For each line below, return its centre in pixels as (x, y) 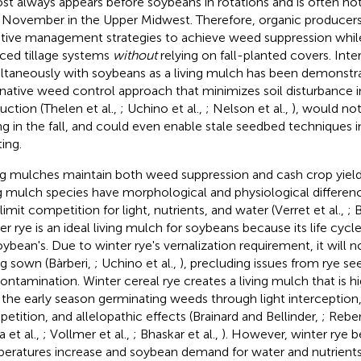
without (135, 55)
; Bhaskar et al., (177, 334)
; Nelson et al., (248, 108)
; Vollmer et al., (87, 334)
